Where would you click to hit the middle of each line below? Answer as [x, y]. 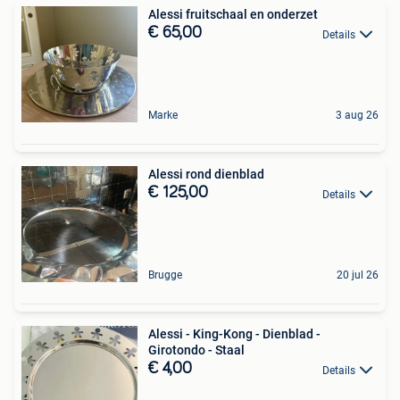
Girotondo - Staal [196, 350]
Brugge [165, 275]
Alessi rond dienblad [206, 175]
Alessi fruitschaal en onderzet [233, 15]
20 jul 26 [358, 275]
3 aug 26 [357, 116]
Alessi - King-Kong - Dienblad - [234, 334]
